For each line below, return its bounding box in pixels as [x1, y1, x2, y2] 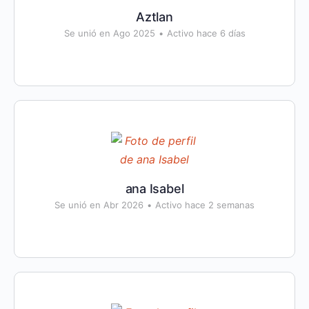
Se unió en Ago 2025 [63, 28, 155, 39]
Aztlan [136, 10, 173, 24]
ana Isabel [125, 181, 184, 196]
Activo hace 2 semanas [155, 199, 255, 210]
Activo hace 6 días [166, 28, 246, 39]
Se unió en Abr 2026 [54, 199, 143, 210]
